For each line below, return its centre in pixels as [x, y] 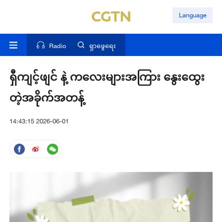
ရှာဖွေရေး [103, 46]
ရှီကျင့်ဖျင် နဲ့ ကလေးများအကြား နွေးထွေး [107, 77]
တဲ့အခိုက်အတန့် [47, 98]
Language [193, 15]
